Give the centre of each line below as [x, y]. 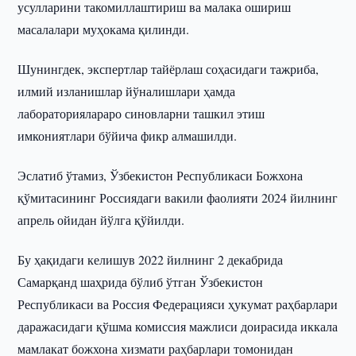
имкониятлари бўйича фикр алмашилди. [128, 135]
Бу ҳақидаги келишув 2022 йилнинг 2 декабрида [151, 259]
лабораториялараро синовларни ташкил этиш [141, 113]
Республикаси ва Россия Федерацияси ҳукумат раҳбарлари [178, 304]
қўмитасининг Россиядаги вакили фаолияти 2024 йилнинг [178, 197]
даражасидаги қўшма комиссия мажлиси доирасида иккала [178, 326]
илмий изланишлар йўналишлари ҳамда [127, 91]
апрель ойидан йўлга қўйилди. [101, 220]
